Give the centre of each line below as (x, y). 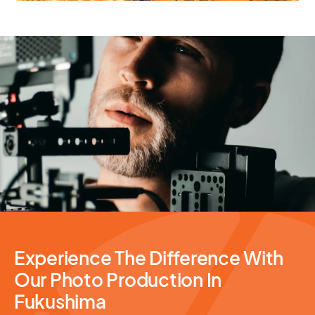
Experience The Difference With (149, 257)
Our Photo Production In (118, 279)
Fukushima (60, 301)
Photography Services (88, 173)
